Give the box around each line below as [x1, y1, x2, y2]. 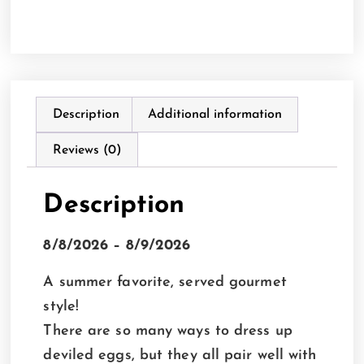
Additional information [148, 108, 282, 122]
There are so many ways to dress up [43, 323, 292, 339]
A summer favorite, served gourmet [43, 274, 287, 290]
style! [43, 298, 80, 314]
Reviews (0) [52, 143, 122, 157]
